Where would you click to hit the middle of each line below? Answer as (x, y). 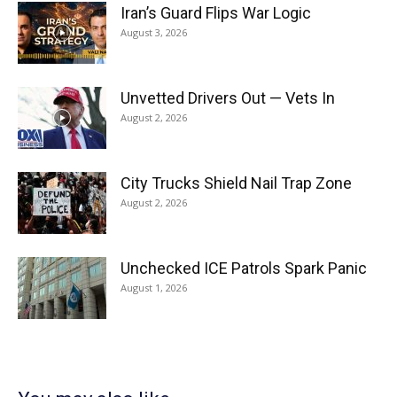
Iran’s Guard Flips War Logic (216, 12)
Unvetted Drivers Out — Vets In (228, 97)
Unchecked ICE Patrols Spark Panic (244, 268)
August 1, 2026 (154, 287)
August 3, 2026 (154, 32)
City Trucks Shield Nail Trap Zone (236, 183)
